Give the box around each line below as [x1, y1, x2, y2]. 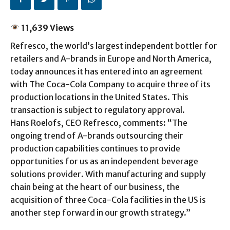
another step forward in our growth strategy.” [10, 207, 190, 218]
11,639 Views [20, 22, 74, 33]
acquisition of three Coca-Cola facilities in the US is [10, 194, 206, 205]
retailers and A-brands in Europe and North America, [10, 53, 212, 64]
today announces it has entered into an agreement [10, 66, 203, 76]
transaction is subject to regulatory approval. [10, 104, 185, 115]
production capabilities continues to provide [10, 143, 180, 154]
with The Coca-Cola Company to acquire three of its [10, 79, 210, 89]
